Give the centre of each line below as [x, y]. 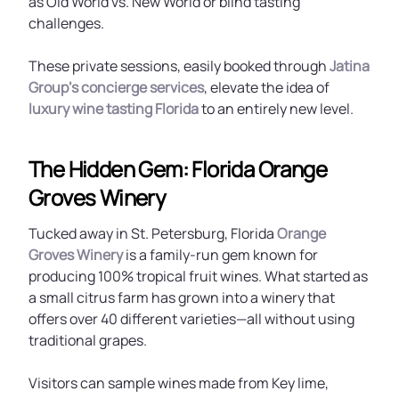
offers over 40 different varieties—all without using [191, 319]
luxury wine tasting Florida [114, 109]
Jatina [350, 66]
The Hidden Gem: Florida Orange [178, 169]
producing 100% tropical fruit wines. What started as [198, 276]
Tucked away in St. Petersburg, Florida [153, 233]
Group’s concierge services [116, 87]
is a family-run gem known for [220, 255]
